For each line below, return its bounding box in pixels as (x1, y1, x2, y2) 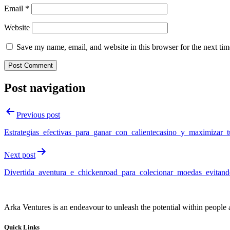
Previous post (16, 110, 60, 119)
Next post (4, 150, 35, 159)
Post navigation (4, 81, 85, 94)
